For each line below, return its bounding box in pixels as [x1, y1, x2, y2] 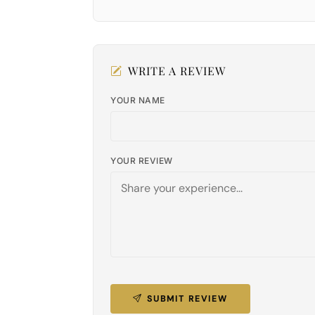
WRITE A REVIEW [128, 63, 226, 78]
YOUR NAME [110, 94, 165, 105]
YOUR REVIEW [110, 155, 173, 166]
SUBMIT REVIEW [147, 292, 228, 304]
